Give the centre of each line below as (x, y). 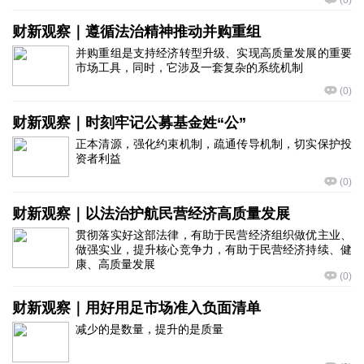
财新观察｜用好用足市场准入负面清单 (136, 308)
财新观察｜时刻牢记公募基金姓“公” (129, 123)
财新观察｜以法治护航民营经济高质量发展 (151, 214)
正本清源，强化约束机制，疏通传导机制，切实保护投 (214, 144)
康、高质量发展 (115, 264)
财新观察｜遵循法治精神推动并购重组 (136, 32)
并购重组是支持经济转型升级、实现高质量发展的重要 (214, 53)
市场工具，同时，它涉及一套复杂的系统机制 (189, 67)
